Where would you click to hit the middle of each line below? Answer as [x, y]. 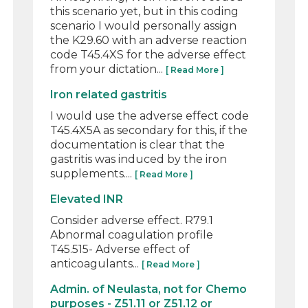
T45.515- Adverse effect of [120, 249]
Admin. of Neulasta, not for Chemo [149, 289]
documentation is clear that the [138, 144]
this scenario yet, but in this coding [145, 11]
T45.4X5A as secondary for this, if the [149, 130]
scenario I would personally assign [144, 25]
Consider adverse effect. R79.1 [132, 220]
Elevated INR [87, 199]
